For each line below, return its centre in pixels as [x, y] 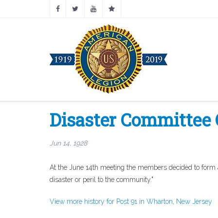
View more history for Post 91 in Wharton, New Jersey [131, 201]
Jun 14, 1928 [68, 143]
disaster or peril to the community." [101, 180]
